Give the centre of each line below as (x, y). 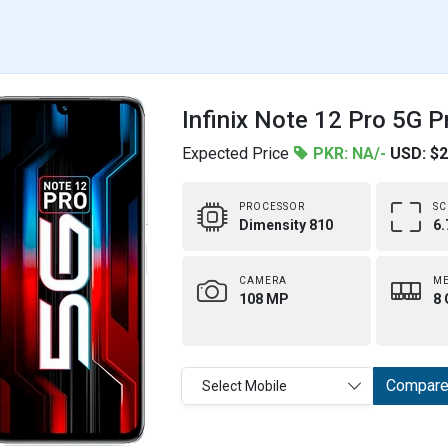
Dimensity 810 (286, 225)
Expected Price (237, 153)
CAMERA (263, 280)
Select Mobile (244, 386)
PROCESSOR (272, 206)
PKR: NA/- (347, 153)
